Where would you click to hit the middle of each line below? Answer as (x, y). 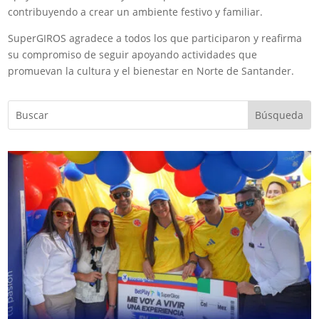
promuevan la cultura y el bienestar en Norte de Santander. (151, 70)
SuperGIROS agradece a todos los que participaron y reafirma (155, 38)
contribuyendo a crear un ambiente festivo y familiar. (136, 11)
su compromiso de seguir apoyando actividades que (133, 54)
